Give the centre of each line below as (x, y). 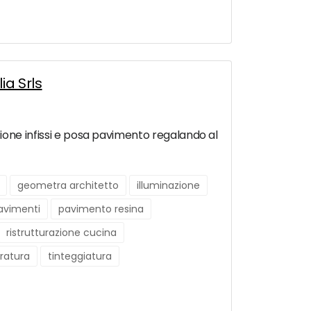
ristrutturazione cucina (61, 233)
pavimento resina (101, 209)
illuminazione (168, 186)
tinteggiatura (80, 257)
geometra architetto (68, 186)
